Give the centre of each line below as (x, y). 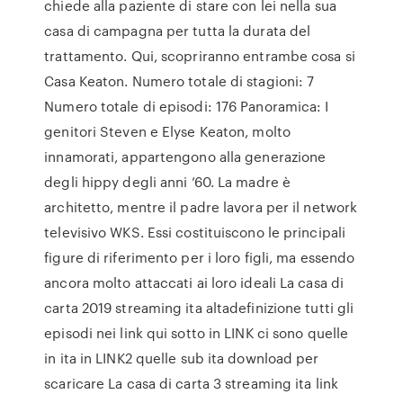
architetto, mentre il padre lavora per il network (201, 207)
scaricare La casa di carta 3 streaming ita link (191, 383)
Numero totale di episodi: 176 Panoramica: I (187, 106)
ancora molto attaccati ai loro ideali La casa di (194, 282)
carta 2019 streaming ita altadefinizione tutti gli (199, 308)
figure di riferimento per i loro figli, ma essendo (200, 257)
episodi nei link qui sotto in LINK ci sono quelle (197, 333)
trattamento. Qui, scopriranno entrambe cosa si (200, 56)
